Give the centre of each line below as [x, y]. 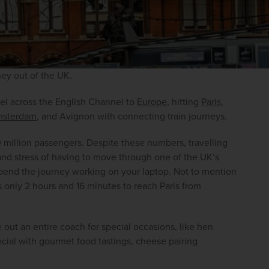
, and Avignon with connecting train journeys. [132, 116]
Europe [152, 102]
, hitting [184, 102]
